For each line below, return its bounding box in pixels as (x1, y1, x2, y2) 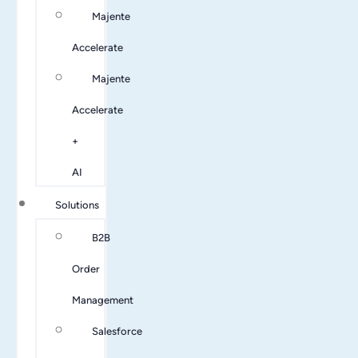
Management (72, 294, 133, 307)
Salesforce (92, 325, 142, 338)
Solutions (55, 199, 99, 212)
